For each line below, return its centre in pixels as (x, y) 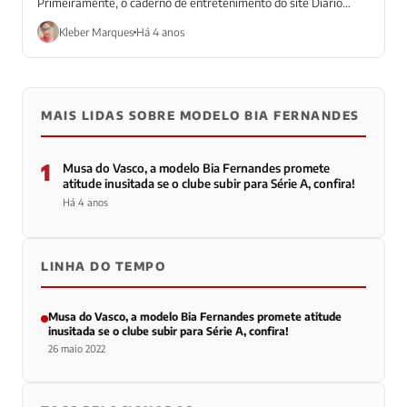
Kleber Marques (96, 32)
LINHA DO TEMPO (103, 267)
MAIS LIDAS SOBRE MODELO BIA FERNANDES (200, 116)
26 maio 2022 (77, 349)
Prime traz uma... (81, 20)
